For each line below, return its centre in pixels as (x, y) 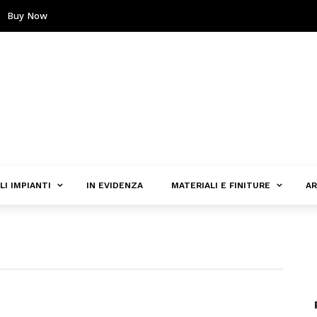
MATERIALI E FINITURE (221, 185)
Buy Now (27, 16)
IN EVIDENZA (115, 185)
